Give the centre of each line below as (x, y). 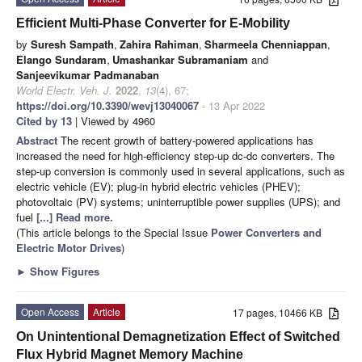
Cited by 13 (44, 120)
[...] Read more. (75, 217)
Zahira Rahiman (159, 44)
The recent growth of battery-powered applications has (187, 140)
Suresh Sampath (72, 44)
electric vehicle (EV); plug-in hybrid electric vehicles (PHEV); (158, 186)
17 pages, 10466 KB (281, 312)
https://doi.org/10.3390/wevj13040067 (107, 105)
